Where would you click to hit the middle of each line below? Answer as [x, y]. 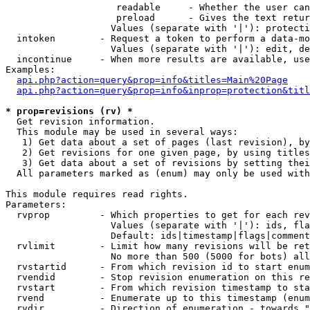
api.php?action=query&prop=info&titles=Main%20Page [152, 80]
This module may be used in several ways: [122, 132]
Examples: [30, 70]
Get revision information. [80, 121]
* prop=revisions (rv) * [69, 111]
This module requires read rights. [97, 194]
